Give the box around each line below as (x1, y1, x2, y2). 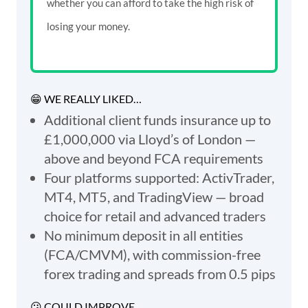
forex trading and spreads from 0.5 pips (44, 265, 276, 282)
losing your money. (47, 19, 130, 32)
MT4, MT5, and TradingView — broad (44, 188, 264, 205)
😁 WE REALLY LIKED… (30, 91, 142, 105)
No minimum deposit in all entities (44, 226, 243, 243)
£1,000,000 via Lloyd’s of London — (44, 130, 256, 147)
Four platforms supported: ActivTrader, (44, 168, 274, 186)
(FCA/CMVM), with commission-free (44, 245, 261, 263)
